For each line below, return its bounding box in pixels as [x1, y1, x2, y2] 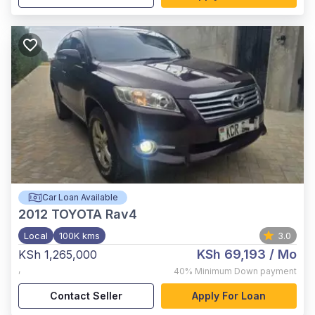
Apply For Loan [192, 290, 266, 302]
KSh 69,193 [197, 247, 266, 262]
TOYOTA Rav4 [51, 207, 137, 221]
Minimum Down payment [195, 266, 297, 276]
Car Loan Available [41, 192, 118, 202]
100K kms [59, 230, 100, 241]
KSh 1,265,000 [18, 247, 97, 262]
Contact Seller [50, 290, 122, 302]
